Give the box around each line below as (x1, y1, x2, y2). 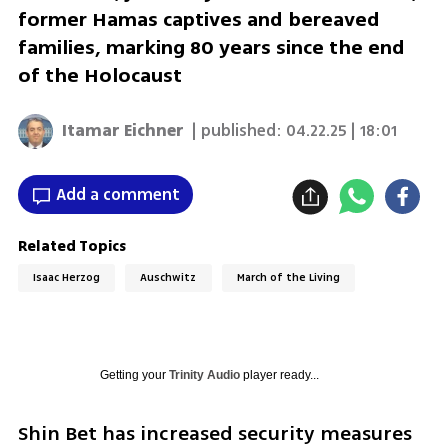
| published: (188, 119, 287, 144)
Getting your (99, 367, 169, 382)
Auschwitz (140, 270, 197, 286)
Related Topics (17, 235, 126, 257)
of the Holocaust (17, 61, 187, 91)
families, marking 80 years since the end (17, 33, 405, 63)
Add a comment (55, 182, 180, 207)
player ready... (239, 367, 319, 382)
